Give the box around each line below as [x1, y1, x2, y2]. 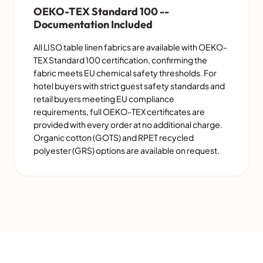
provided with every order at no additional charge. [33, 119, 222, 130]
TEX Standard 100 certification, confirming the [33, 55, 207, 66]
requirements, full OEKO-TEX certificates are [33, 106, 205, 117]
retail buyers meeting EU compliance [33, 93, 174, 104]
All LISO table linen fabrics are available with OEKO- [33, 42, 227, 53]
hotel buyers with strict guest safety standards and [33, 80, 225, 92]
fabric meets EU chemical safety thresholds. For [33, 68, 217, 79]
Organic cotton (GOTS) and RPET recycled [33, 132, 194, 143]
